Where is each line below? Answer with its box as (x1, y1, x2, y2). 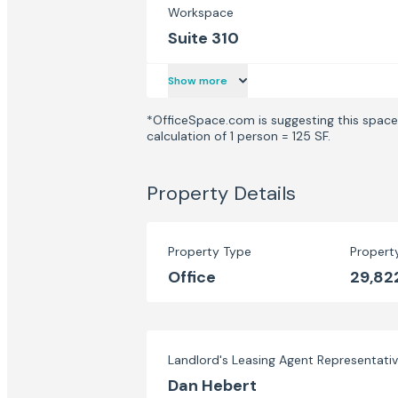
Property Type (168, 243, 251, 259)
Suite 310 (168, 28, 239, 49)
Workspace (168, 4, 234, 20)
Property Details (147, 180, 296, 206)
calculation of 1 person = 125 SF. (147, 128, 330, 144)
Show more (168, 74, 227, 88)
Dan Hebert (168, 375, 257, 396)
